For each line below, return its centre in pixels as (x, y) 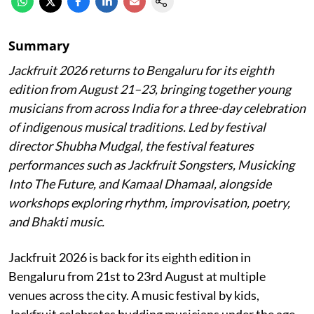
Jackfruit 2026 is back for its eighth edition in (130, 257)
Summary (39, 46)
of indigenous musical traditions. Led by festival (137, 127)
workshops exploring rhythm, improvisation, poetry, (149, 203)
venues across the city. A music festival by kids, (134, 295)
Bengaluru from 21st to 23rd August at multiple (137, 276)
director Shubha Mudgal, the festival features (131, 146)
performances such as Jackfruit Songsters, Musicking (151, 165)
